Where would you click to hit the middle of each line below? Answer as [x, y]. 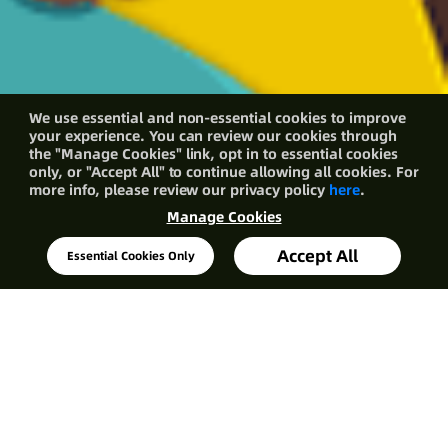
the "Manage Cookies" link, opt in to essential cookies [213, 153]
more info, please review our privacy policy [179, 189]
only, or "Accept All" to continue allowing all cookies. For [224, 171]
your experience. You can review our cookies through [213, 135]
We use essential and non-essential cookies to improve [217, 117]
